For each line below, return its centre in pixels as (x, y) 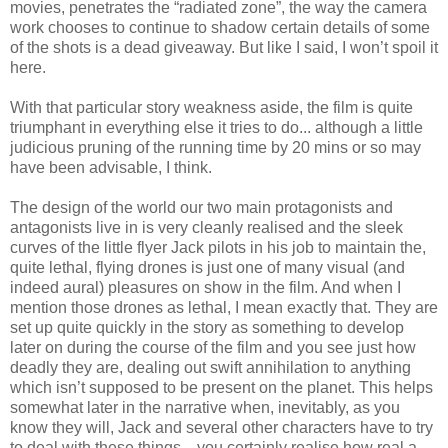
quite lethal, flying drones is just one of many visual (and (207, 268)
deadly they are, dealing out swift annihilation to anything (210, 368)
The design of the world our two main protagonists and (201, 208)
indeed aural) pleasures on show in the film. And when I (205, 288)
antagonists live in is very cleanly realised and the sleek (206, 228)
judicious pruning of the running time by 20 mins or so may (215, 148)
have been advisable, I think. (111, 168)
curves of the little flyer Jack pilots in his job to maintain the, (218, 248)
